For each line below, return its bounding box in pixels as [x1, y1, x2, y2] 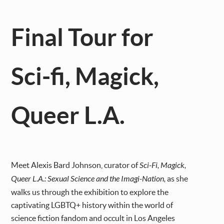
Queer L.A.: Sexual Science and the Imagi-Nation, [11, 174, 166, 184]
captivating [11, 200, 50, 210]
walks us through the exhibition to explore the [11, 187, 169, 197]
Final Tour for [11, 23, 154, 51]
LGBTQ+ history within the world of [51, 200, 173, 210]
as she [165, 174, 188, 183]
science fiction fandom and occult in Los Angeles [11, 213, 175, 223]
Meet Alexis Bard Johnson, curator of [11, 160, 140, 170]
